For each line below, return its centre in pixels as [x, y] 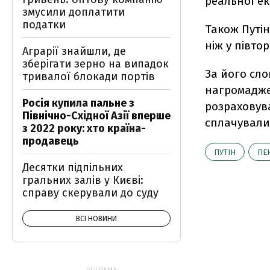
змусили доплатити [74, 12]
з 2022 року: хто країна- [84, 128]
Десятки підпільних [73, 168]
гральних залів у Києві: [83, 180]
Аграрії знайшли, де [74, 51]
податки [44, 25]
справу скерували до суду [90, 193]
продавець [51, 141]
